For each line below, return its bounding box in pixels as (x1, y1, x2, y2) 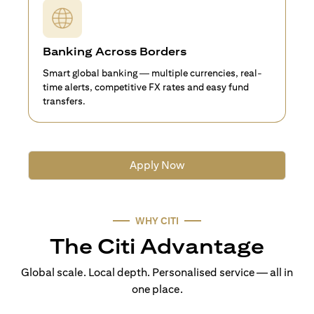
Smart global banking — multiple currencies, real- (43, 67, 262, 78)
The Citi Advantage (50, 233, 264, 259)
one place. (131, 282, 183, 296)
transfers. (43, 95, 88, 107)
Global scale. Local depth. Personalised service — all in (21, 265, 293, 279)
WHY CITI (135, 214, 179, 226)
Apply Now (129, 158, 185, 172)
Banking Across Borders (43, 44, 186, 58)
